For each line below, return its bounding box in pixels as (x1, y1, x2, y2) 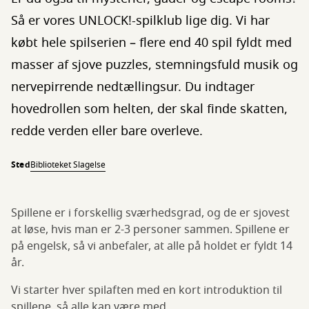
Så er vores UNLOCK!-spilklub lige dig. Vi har (11, 12, 270, 30)
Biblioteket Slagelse (30, 159, 106, 172)
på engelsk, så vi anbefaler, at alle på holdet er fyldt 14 (11, 238, 292, 255)
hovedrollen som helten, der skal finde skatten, (11, 100, 288, 119)
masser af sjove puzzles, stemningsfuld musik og (11, 56, 298, 74)
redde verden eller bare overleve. (11, 122, 203, 141)
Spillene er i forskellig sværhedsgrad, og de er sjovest (11, 205, 290, 222)
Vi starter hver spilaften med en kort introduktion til (11, 282, 282, 299)
